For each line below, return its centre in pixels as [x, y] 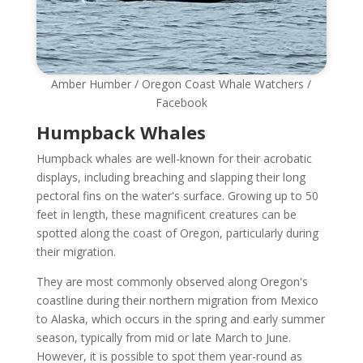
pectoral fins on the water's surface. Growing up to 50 [177, 195]
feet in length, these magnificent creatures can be [166, 214]
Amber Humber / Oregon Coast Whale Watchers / [181, 83]
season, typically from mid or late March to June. [163, 337]
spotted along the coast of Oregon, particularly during [177, 233]
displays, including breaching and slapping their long [171, 177]
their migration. [76, 251]
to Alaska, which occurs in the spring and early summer [180, 318]
